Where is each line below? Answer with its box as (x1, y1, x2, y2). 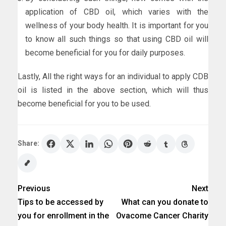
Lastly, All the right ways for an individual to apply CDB (18, 71, 208, 81)
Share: (18, 139, 39, 148)
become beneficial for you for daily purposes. (25, 47, 185, 58)
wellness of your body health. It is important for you (25, 20, 208, 30)
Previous (18, 183, 50, 193)
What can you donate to (121, 197, 208, 207)
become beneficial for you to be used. (18, 98, 151, 108)
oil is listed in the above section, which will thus (18, 85, 208, 95)
